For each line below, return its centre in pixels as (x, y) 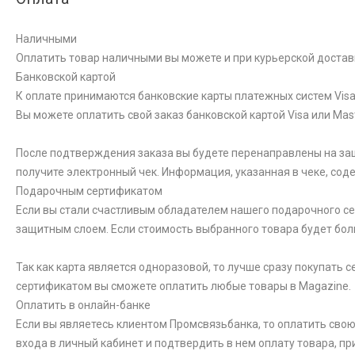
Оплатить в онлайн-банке (83, 305)
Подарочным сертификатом (89, 191)
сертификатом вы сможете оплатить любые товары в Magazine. (183, 286)
